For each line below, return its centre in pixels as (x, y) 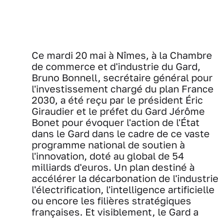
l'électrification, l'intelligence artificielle (123, 189)
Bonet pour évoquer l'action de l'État (116, 122)
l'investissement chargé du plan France (123, 89)
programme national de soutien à (108, 145)
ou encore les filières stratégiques (111, 200)
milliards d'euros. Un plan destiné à (113, 167)
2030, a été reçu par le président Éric (117, 100)
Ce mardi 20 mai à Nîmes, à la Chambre (122, 55)
